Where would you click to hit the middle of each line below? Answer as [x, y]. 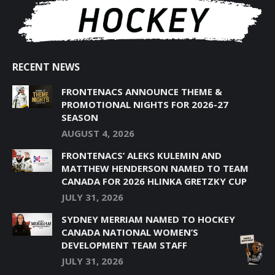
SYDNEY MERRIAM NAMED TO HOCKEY [148, 219]
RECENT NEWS [46, 67]
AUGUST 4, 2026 [98, 134]
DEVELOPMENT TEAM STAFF [124, 245]
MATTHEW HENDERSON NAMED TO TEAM [155, 168]
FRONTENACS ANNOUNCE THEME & [142, 92]
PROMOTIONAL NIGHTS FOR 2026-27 [145, 105]
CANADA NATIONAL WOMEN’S [130, 232]
